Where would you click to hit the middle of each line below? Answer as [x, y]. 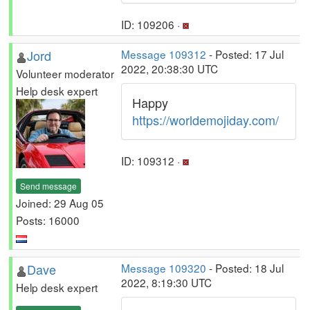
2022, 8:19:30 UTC [166, 282]
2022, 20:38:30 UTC [170, 69]
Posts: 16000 [48, 220]
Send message [48, 185]
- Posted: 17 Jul [245, 54]
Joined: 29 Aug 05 [60, 202]
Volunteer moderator [65, 73]
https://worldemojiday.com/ [206, 120]
